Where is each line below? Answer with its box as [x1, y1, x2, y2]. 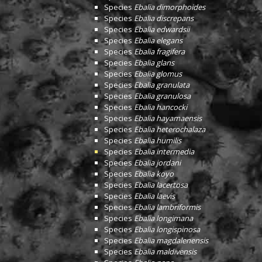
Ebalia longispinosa [134, 224, 200, 235]
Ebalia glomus [134, 68, 182, 79]
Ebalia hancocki [134, 102, 187, 112]
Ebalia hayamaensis [134, 113, 202, 123]
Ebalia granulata [134, 80, 189, 90]
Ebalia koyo [134, 168, 174, 179]
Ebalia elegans [134, 35, 182, 46]
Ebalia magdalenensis [134, 235, 208, 246]
